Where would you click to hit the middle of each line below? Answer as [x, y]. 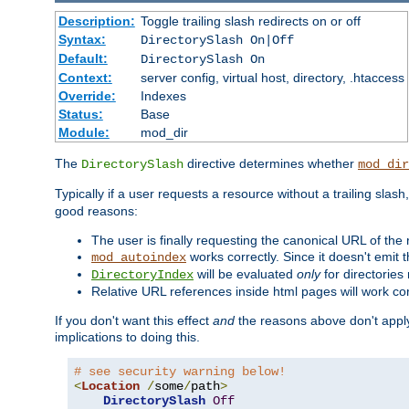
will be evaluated [245, 274]
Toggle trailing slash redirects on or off [250, 21]
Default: [83, 59]
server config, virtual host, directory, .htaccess [272, 78]
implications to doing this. [127, 337]
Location [110, 387]
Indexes [163, 96]
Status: [80, 115]
